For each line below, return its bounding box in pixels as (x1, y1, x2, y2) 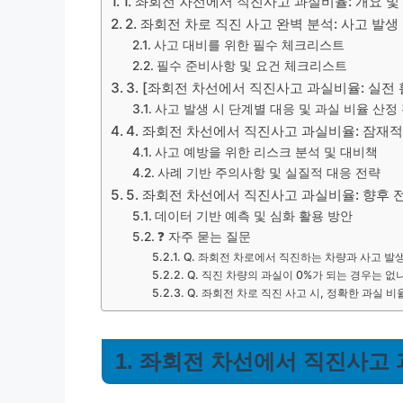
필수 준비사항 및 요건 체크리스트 (156, 58, 347, 73)
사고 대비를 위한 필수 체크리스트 (153, 38, 345, 52)
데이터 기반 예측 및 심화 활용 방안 (154, 209, 353, 223)
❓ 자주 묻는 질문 (157, 229, 251, 244)
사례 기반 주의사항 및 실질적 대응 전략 (157, 166, 381, 180)
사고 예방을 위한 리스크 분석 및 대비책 (154, 145, 378, 159)
